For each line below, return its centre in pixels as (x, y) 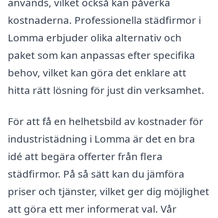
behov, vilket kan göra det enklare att (97, 73)
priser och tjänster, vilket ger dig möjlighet (109, 191)
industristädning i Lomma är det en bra (101, 139)
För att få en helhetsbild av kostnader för (106, 121)
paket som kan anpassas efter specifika (101, 55)
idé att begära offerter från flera (85, 156)
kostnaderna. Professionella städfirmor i (104, 20)
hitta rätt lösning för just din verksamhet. (106, 90)
